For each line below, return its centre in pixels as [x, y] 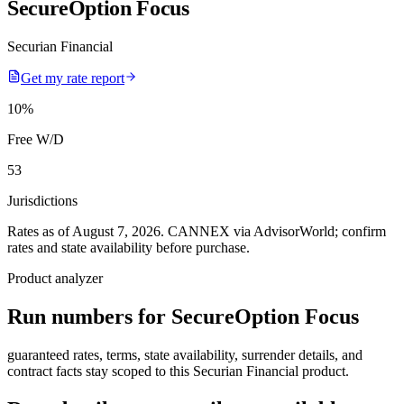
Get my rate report [73, 78]
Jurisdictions [42, 200]
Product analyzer [55, 278]
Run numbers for [89, 316]
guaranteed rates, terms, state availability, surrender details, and [185, 354]
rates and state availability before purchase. [129, 247]
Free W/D [36, 139]
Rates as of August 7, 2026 [84, 231]
